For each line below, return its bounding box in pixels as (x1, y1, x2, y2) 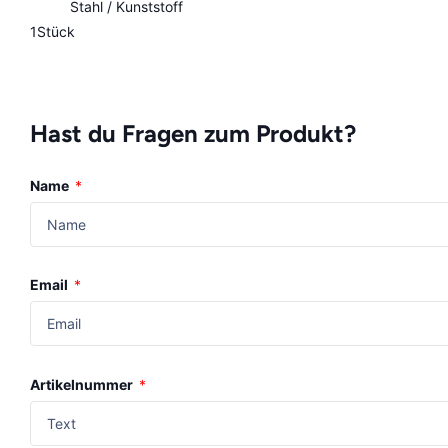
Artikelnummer (30, 375, 136, 393)
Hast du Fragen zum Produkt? (30, 119, 356, 149)
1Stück (30, 23, 75, 41)
